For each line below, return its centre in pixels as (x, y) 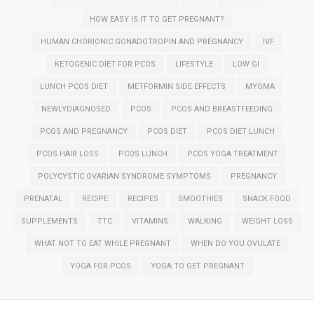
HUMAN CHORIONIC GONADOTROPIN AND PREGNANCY (142, 42)
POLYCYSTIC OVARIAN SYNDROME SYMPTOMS (124, 177)
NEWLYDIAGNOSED (76, 109)
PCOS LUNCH (143, 154)
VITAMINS (150, 221)
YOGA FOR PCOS (100, 266)
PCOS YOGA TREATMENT (232, 154)
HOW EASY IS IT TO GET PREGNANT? (157, 20)
